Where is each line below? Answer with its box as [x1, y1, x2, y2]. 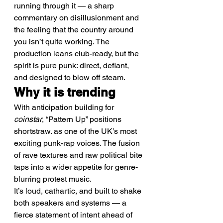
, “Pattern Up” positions [42, 114, 123, 124]
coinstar [14, 114, 42, 124]
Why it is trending [14, 85, 115, 99]
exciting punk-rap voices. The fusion [14, 138, 142, 148]
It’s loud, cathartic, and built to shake [14, 186, 143, 196]
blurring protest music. [14, 174, 92, 184]
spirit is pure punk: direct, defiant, [14, 61, 131, 70]
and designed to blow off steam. [14, 73, 125, 82]
